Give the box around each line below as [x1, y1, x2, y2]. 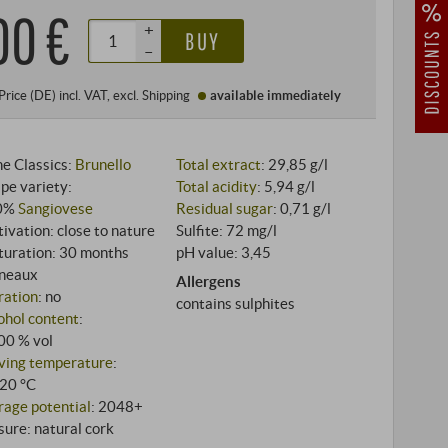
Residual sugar [176, 198, 274, 217]
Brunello [75, 154, 132, 173]
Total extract [176, 154, 262, 173]
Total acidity [176, 176, 258, 195]
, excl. [107, 86, 143, 103]
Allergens [176, 272, 242, 291]
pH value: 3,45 [176, 242, 272, 261]
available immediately [209, 86, 341, 103]
